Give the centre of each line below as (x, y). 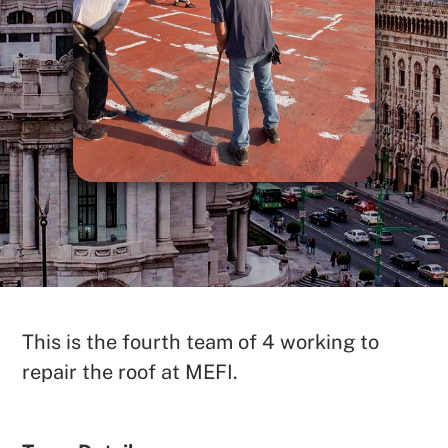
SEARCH (303, 318)
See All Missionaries (224, 375)
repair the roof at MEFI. (130, 372)
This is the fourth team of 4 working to (201, 342)
